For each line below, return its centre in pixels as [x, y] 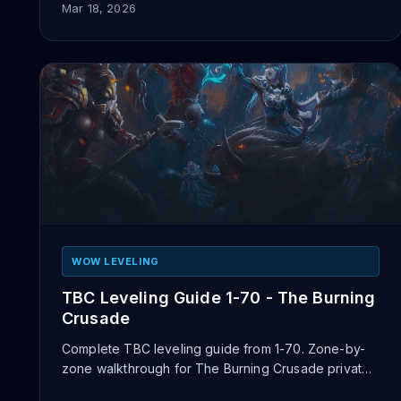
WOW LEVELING [115, 261]
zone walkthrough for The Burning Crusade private [216, 368]
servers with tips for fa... [134, 388]
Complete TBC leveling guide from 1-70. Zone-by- [214, 349]
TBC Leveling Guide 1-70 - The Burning [219, 298]
